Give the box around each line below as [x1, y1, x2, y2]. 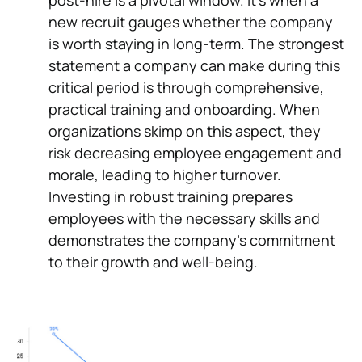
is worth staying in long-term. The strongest [48, 34, 344, 53]
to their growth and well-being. [48, 252, 258, 271]
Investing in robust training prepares [48, 187, 293, 206]
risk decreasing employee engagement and [48, 143, 342, 162]
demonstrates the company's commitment [48, 230, 335, 250]
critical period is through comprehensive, [48, 78, 324, 97]
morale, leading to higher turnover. [48, 165, 281, 184]
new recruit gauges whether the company [48, 12, 333, 32]
